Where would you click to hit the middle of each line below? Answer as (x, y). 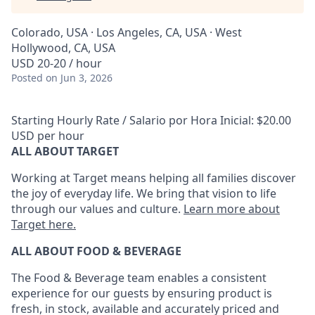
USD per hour (48, 136)
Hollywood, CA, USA (63, 48)
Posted (27, 78)
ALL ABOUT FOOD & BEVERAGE (96, 251)
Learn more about (232, 209)
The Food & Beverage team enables (105, 278)
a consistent (234, 278)
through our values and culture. (96, 209)
